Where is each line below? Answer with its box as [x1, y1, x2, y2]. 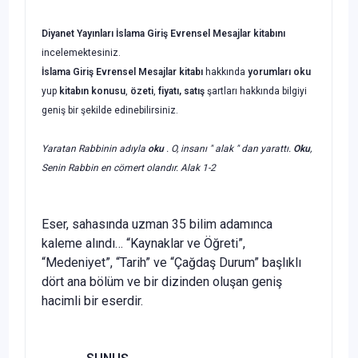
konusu [91, 85, 125, 97]
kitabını [253, 27, 285, 39]
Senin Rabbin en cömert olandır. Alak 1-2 [42, 161, 216, 173]
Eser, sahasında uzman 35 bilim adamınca [42, 216, 272, 232]
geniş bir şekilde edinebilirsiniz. [42, 104, 178, 116]
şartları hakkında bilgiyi [205, 85, 307, 97]
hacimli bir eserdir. [42, 292, 143, 308]
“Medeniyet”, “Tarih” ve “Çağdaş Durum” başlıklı [42, 254, 301, 270]
